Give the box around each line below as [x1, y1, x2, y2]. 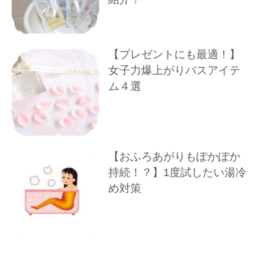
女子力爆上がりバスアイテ [108, 64, 241, 76]
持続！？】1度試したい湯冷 [108, 166, 247, 179]
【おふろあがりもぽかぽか [108, 150, 241, 163]
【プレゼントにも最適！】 [108, 48, 241, 61]
